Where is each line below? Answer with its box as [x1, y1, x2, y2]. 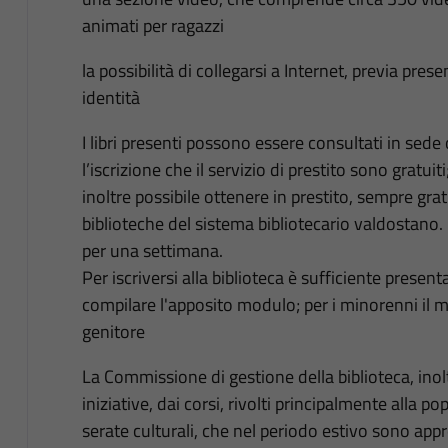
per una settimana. [81, 237, 223, 265]
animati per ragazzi [81, 12, 224, 40]
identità [81, 84, 140, 112]
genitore [81, 318, 145, 346]
